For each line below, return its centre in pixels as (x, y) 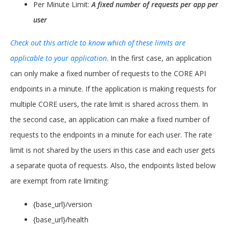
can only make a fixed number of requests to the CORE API (108, 73)
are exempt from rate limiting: (60, 181)
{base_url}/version (63, 204)
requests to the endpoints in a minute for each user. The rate (111, 135)
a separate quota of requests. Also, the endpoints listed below (113, 165)
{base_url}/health (61, 220)
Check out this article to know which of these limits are (98, 43)
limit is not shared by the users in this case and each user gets (113, 150)
